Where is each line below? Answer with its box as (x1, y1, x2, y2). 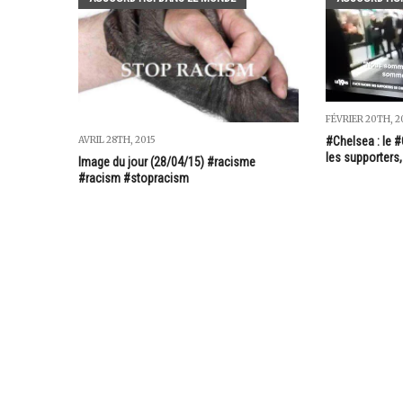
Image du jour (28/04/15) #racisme (78, 154, 255, 169)
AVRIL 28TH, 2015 (78, 133, 156, 146)
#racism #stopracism (78, 170, 189, 185)
